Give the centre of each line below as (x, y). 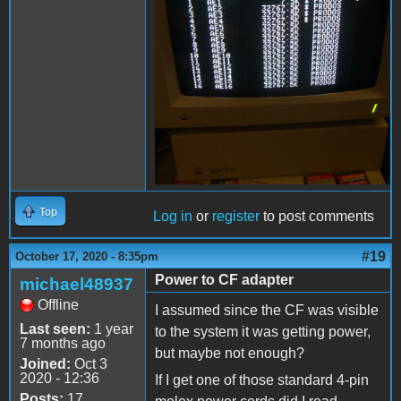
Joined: (45, 363)
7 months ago (63, 343)
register (236, 216)
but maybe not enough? (230, 353)
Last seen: (55, 328)
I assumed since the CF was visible (267, 310)
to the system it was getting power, (263, 331)
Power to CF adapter (224, 279)
